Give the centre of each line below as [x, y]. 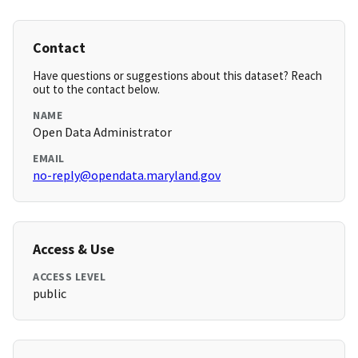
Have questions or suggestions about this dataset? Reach [177, 76]
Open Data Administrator [102, 132]
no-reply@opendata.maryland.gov [127, 175]
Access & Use [74, 249]
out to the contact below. [96, 89]
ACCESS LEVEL [69, 277]
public [50, 294]
